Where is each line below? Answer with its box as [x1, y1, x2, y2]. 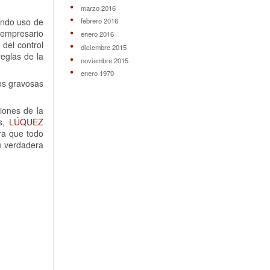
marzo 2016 [80, 2, 116, 13]
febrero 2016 [80, 16, 118, 26]
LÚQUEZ [8, 116, 43, 128]
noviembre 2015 [80, 55, 128, 65]
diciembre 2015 [80, 42, 127, 52]
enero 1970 [80, 68, 114, 78]
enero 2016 [80, 29, 114, 39]
